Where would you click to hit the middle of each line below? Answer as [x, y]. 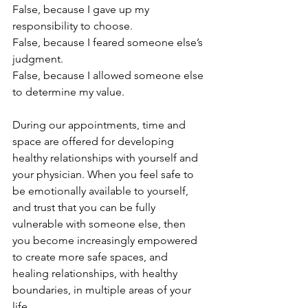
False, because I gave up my [82, 9]
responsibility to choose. [73, 26]
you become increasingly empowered [106, 240]
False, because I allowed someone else [109, 75]
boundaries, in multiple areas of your [103, 290]
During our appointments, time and [100, 125]
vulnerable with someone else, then [100, 224]
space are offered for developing [95, 141]
